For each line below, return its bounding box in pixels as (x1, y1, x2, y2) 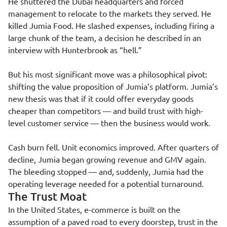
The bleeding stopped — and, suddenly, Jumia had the (8, 166, 204, 176)
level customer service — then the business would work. (8, 118, 210, 128)
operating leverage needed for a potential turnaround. (8, 178, 204, 188)
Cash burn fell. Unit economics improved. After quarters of (8, 142, 219, 152)
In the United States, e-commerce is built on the (8, 204, 180, 214)
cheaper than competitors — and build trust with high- (8, 105, 203, 116)
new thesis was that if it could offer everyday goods (8, 93, 194, 103)
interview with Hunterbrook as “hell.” (8, 45, 142, 55)
